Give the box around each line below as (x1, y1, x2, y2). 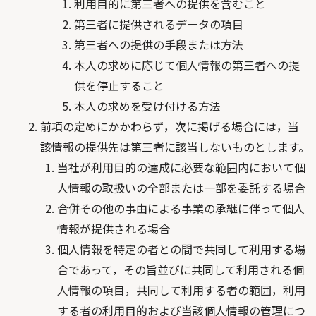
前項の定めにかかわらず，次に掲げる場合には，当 (39, 118, 299, 135)
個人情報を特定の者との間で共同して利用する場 (56, 241, 305, 257)
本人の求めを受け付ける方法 (73, 97, 221, 114)
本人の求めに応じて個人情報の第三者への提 (73, 56, 300, 73)
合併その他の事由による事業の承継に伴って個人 (56, 200, 305, 217)
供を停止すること (73, 77, 164, 94)
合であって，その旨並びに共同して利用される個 (56, 261, 304, 278)
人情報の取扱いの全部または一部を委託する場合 (56, 179, 305, 196)
